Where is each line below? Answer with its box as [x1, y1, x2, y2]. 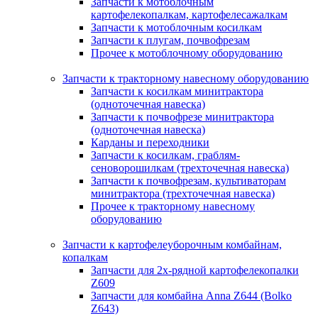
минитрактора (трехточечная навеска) [91, 187, 275, 199]
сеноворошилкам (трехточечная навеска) [91, 161, 289, 174]
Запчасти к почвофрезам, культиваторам [91, 174, 286, 187]
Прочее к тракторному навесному [91, 199, 255, 212]
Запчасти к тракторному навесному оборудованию [62, 72, 309, 84]
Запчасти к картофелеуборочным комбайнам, [62, 238, 282, 251]
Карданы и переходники [91, 136, 209, 148]
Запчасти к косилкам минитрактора [91, 84, 263, 97]
